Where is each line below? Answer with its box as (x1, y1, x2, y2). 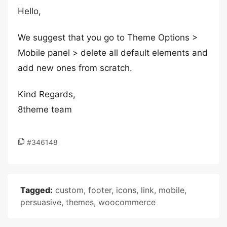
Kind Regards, (18, 89, 75, 99)
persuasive (20, 197, 61, 207)
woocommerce (98, 197, 156, 207)
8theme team (18, 104, 72, 115)
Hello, (18, 6, 41, 16)
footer (88, 185, 111, 195)
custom (55, 185, 84, 195)
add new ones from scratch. (18, 63, 132, 73)
